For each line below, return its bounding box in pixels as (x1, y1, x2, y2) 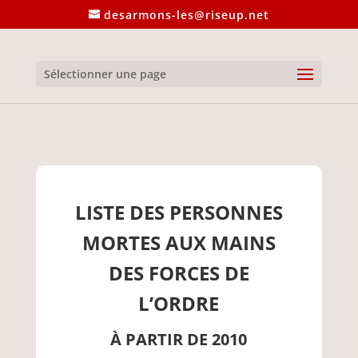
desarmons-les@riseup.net (103, 6, 269, 22)
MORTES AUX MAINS (82, 229, 276, 256)
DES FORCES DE (108, 260, 249, 286)
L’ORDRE (138, 290, 220, 316)
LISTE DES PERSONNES (74, 199, 283, 225)
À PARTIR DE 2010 (110, 328, 248, 350)
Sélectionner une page (43, 66, 166, 82)
